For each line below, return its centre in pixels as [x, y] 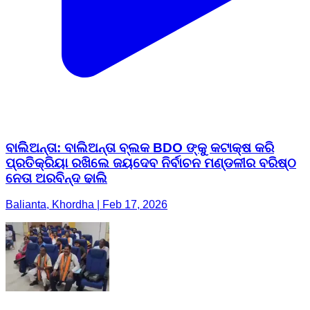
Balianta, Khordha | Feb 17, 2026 [86, 205]
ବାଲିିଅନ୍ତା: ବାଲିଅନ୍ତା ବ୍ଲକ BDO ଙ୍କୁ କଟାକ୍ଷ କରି [140, 147]
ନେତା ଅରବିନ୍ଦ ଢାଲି [56, 178]
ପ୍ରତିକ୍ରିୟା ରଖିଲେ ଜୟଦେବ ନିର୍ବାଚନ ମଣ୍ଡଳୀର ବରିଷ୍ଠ [151, 163]
